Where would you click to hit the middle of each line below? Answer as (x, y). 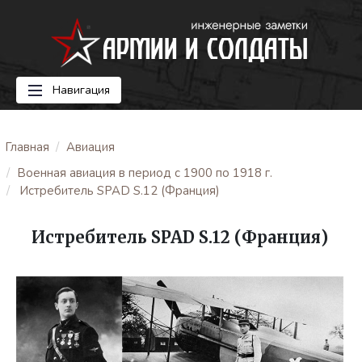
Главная (27, 147)
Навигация (80, 90)
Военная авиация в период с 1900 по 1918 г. (145, 173)
